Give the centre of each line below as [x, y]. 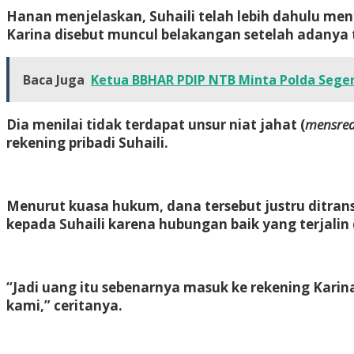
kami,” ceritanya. [64, 305]
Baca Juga [54, 79]
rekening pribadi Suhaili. [87, 142]
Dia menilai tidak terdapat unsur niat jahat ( [156, 124]
